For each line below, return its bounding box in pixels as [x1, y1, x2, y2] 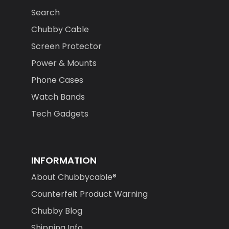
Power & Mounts [31, 57, 97, 70]
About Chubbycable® [31, 171, 117, 184]
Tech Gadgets [31, 108, 88, 120]
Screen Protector [31, 40, 102, 53]
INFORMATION [31, 154, 97, 167]
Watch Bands [31, 91, 85, 103]
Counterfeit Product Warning [31, 188, 148, 200]
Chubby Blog [31, 205, 82, 217]
